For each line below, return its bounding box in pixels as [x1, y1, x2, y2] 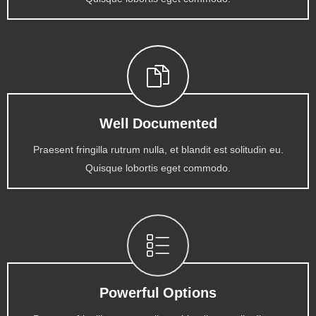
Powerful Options [99, 283, 217, 305]
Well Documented [99, 114, 217, 135]
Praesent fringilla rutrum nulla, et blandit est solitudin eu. [32, 142, 284, 158]
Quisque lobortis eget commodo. [85, 161, 231, 176]
